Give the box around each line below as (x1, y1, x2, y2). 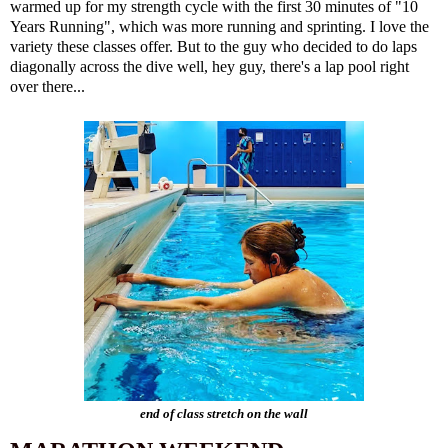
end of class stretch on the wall (140, 407, 308, 422)
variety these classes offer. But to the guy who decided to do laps (10, 38, 417, 56)
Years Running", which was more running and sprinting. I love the (10, 18, 429, 36)
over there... (10, 78, 85, 96)
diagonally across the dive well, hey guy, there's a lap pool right (10, 58, 409, 76)
